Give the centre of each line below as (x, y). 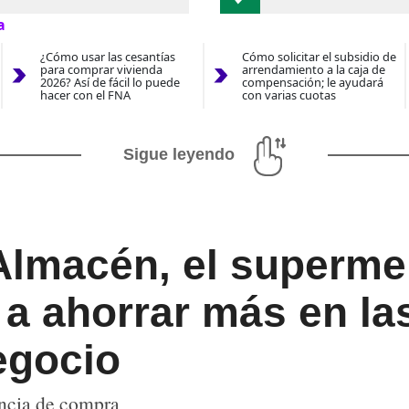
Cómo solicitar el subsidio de (319, 57)
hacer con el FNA (85, 95)
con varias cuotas (288, 95)
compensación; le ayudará (312, 83)
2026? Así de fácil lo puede (110, 83)
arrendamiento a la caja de (313, 70)
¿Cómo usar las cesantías (107, 57)
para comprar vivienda (101, 70)
